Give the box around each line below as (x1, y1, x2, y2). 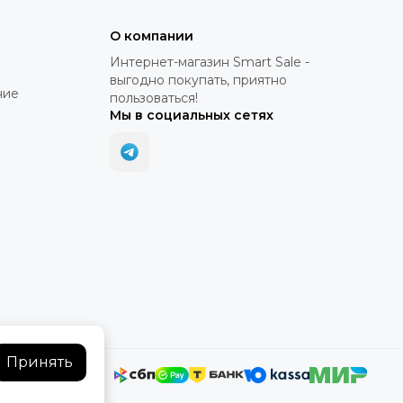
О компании (110, 28, 193, 45)
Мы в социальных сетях (110, 107, 273, 124)
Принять (6, 354, 73, 371)
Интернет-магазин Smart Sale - (110, 54, 309, 71)
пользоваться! (110, 90, 198, 107)
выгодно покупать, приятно (110, 72, 287, 89)
